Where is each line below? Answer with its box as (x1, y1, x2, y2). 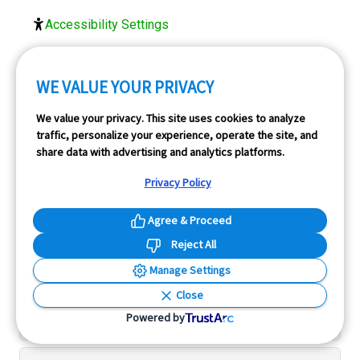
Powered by (126, 309, 185, 325)
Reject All (171, 236, 216, 252)
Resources (33, 315, 100, 331)
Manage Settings (149, 263, 231, 277)
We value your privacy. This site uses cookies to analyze (36, 111, 305, 125)
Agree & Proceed (148, 213, 231, 227)
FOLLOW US (35, 51, 74, 60)
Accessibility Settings (45, 17, 169, 33)
